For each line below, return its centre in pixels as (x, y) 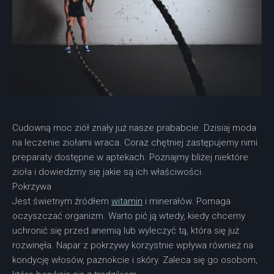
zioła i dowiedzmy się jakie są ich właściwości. (108, 172)
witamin (127, 201)
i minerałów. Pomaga (187, 201)
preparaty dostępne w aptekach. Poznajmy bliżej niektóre (130, 157)
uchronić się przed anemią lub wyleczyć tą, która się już (126, 230)
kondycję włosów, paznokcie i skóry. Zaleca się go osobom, (135, 260)
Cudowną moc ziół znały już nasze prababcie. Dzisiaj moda (134, 128)
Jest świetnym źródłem (62, 201)
